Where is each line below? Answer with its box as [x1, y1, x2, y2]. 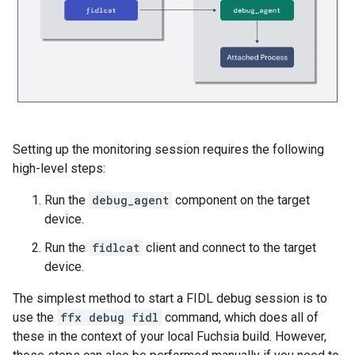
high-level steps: [13, 161, 105, 177]
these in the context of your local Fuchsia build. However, [13, 329, 326, 345]
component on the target [172, 193, 310, 208]
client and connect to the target [143, 240, 316, 256]
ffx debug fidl [60, 310, 158, 326]
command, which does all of [162, 310, 319, 326]
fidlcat [92, 240, 139, 256]
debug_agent [92, 193, 169, 208]
